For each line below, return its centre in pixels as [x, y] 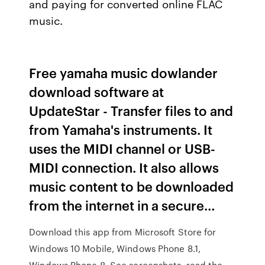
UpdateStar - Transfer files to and [131, 110]
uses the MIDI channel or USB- [122, 148]
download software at [97, 91]
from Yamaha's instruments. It [121, 129]
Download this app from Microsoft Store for [123, 232]
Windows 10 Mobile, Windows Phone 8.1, [115, 248]
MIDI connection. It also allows [124, 167]
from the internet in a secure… [122, 205]
